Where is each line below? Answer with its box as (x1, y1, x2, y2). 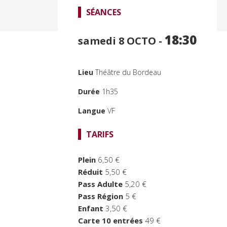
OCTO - (127, 33, 165, 48)
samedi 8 (78, 33, 127, 48)
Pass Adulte (78, 179, 123, 190)
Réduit (78, 167, 103, 177)
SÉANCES (86, 6, 121, 18)
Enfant (78, 203, 103, 214)
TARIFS (86, 129, 113, 140)
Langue (78, 105, 107, 116)
